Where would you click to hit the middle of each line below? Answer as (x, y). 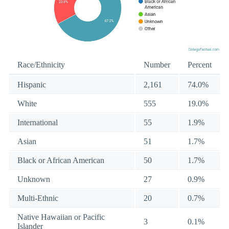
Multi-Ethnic (38, 198)
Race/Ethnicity (41, 65)
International (38, 123)
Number (157, 65)
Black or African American (61, 161)
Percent (200, 65)
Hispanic (32, 85)
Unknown (34, 179)
